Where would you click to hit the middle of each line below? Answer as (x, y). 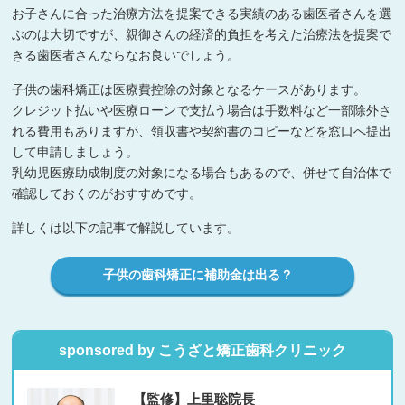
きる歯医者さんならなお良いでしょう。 (126, 56)
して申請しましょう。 (75, 152)
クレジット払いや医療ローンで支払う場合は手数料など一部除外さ (202, 111)
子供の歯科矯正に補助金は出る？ (198, 275)
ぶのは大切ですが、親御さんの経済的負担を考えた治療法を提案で (202, 35)
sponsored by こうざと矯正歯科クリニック (202, 351)
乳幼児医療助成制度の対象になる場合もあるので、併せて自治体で (202, 173)
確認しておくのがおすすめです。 (107, 194)
